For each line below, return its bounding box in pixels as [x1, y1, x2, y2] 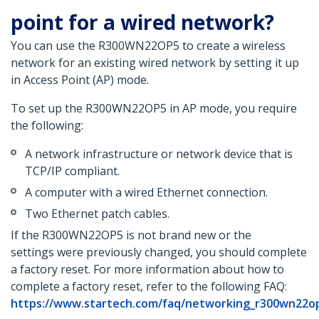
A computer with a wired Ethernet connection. [25, 184, 268, 201]
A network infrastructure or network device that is [25, 146, 293, 162]
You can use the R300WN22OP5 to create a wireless [11, 38, 286, 54]
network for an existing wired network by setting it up [11, 55, 299, 71]
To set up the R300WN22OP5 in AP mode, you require [11, 100, 297, 117]
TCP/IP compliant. [25, 163, 120, 179]
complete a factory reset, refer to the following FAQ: [11, 278, 287, 295]
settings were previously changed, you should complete [11, 244, 307, 261]
